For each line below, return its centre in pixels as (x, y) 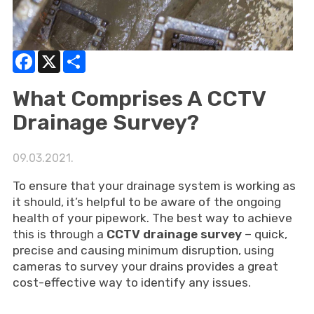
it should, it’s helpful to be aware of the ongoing (146, 202)
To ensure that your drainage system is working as (154, 186)
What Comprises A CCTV (139, 98)
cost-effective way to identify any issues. (131, 282)
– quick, (264, 234)
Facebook (60, 56)
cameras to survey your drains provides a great (145, 266)
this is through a (59, 234)
